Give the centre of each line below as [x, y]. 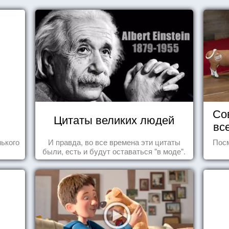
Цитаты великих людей [114, 119]
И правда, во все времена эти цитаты [114, 142]
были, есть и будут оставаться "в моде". [114, 151]
